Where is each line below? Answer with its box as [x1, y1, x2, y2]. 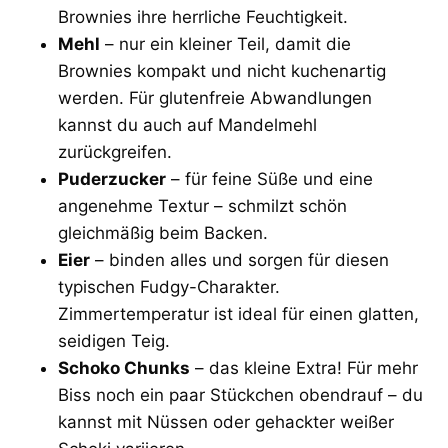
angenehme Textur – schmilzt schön [58, 195, 347, 216]
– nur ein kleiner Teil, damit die [100, 33, 351, 54]
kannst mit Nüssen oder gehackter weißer [58, 411, 394, 432]
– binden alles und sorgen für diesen [90, 249, 389, 270]
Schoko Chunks [58, 357, 190, 378]
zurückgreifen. [58, 141, 172, 162]
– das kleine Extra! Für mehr [190, 357, 418, 378]
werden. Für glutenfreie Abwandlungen [58, 87, 372, 108]
